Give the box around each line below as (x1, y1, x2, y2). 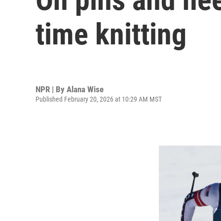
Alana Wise (67, 84, 104, 94)
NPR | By (36, 84, 67, 94)
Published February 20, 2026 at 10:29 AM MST (36, 95, 162, 103)
